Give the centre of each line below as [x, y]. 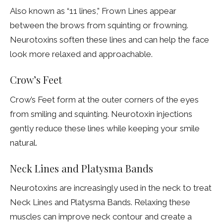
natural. [24, 142]
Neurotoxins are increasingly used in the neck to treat [111, 188]
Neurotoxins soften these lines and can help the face [110, 40]
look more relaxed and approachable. [81, 54]
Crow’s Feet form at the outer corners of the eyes [104, 99]
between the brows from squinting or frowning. [99, 26]
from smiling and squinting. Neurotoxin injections [101, 114]
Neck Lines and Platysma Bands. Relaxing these [100, 202]
